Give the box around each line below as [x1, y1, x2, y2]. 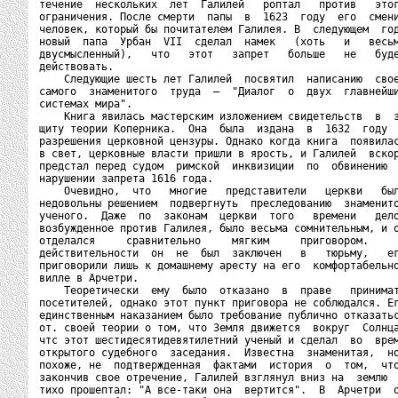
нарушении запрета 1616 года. [39, 172, 213, 185]
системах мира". [39, 98, 132, 110]
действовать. [39, 60, 114, 73]
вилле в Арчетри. [39, 272, 139, 284]
